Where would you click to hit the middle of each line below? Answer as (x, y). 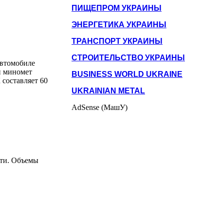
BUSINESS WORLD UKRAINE (127, 74)
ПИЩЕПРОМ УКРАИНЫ (117, 8)
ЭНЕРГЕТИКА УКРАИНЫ (119, 24)
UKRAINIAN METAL (108, 91)
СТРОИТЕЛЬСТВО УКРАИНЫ (128, 57)
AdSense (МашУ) (100, 107)
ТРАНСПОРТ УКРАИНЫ (117, 41)
